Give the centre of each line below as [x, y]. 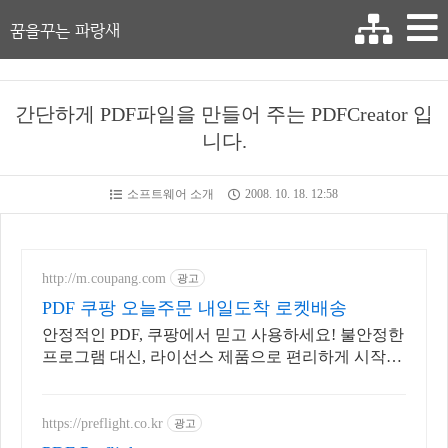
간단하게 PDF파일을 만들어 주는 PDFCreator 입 [224, 114]
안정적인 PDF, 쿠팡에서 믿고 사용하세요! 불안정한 [223, 334]
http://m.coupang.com [104, 278]
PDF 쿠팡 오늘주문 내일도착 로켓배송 [194, 308]
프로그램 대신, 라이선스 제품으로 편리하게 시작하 [222, 356]
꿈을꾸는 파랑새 [65, 30]
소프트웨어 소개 [170, 194]
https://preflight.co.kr [102, 423]
